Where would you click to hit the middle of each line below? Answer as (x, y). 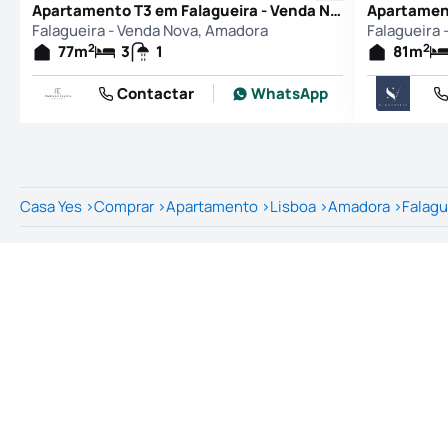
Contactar (155, 93)
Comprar (124, 206)
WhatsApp (289, 93)
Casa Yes (51, 206)
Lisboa (293, 206)
